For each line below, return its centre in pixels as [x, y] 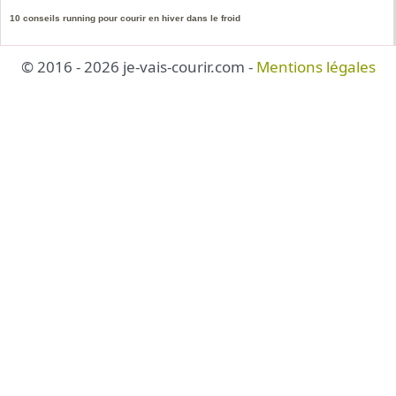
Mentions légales [316, 66]
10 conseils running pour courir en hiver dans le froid [125, 18]
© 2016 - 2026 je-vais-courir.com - [138, 66]
